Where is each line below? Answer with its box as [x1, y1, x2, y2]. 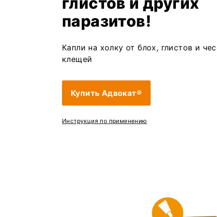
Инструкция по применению [62, 117, 147, 124]
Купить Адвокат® [71, 88, 142, 98]
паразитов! [62, 12, 151, 31]
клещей [62, 54, 93, 64]
